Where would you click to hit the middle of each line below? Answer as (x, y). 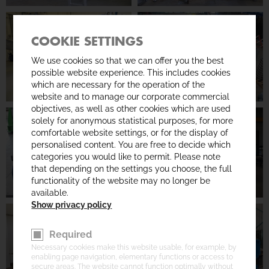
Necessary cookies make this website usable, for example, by (134, 247)
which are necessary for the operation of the (118, 85)
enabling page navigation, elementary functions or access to (132, 257)
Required (71, 234)
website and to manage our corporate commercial (131, 97)
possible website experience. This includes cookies (131, 73)
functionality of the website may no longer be (121, 181)
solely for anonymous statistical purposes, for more (132, 121)
